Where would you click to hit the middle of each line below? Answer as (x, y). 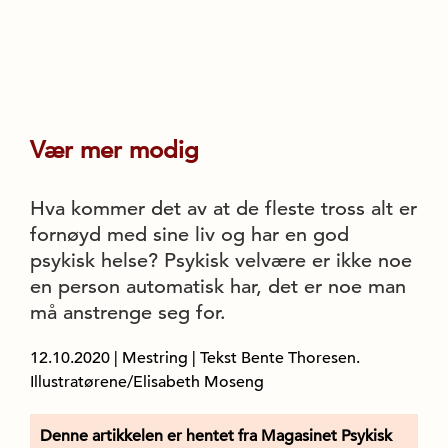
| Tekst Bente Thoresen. (276, 358)
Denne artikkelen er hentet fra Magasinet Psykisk (216, 436)
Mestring (155, 358)
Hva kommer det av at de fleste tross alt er (223, 208)
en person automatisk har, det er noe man (218, 286)
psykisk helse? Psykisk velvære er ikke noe (221, 260)
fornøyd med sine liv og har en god (189, 234)
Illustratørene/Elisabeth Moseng (147, 382)
